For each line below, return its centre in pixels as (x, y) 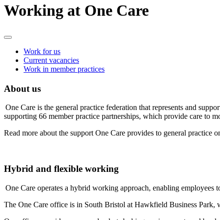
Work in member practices (64, 69)
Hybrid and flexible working (63, 169)
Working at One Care (76, 11)
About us (25, 88)
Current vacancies (51, 60)
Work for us (42, 51)
